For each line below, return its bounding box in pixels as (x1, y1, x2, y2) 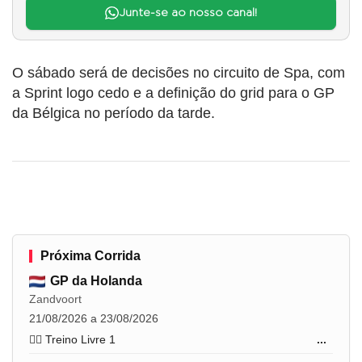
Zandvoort (29, 293, 82, 306)
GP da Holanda (50, 274, 142, 288)
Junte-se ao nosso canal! (118, 7, 257, 19)
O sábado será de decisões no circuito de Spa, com (12, 65, 345, 82)
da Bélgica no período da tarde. (12, 105, 215, 122)
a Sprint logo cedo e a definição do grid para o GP (12, 85, 335, 102)
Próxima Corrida (40, 249, 141, 263)
